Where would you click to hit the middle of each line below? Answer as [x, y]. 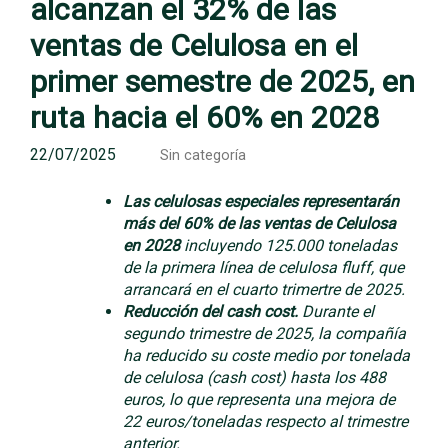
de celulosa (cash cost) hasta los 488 [254, 377]
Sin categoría [203, 155]
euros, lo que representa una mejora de [259, 399]
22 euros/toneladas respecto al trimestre [265, 421]
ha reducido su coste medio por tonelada [266, 355]
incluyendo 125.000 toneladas [290, 245]
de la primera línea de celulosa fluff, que [263, 267]
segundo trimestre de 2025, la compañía [264, 333]
